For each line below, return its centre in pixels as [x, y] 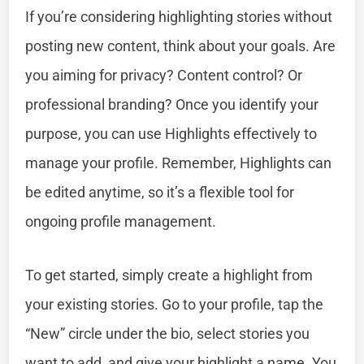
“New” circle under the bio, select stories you [168, 333]
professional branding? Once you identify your [172, 104]
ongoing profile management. [121, 221]
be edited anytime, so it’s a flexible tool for [160, 192]
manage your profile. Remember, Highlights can [179, 162]
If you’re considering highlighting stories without [179, 16]
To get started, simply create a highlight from [169, 275]
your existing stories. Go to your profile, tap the [175, 304]
